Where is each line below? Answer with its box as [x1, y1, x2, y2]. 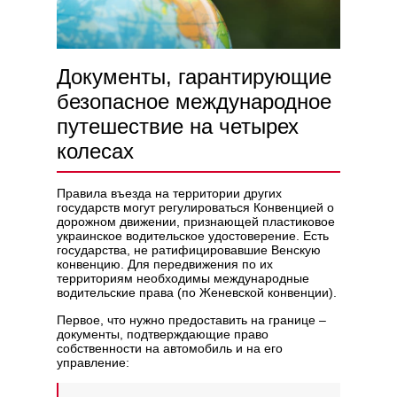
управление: [57, 355, 129, 370]
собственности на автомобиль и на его [57, 341, 283, 356]
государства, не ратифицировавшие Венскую [57, 243, 321, 258]
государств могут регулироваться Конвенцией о [57, 200, 334, 215]
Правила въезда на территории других [57, 186, 282, 201]
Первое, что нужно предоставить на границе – [57, 313, 326, 328]
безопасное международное [57, 90, 331, 114]
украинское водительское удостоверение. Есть [57, 229, 329, 244]
